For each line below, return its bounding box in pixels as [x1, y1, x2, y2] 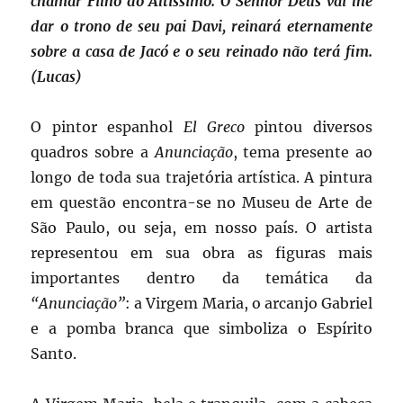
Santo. [31, 345, 77, 363]
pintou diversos [244, 118, 372, 137]
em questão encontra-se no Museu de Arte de [31, 193, 372, 212]
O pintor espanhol [31, 118, 184, 137]
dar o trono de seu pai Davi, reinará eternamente [31, 17, 372, 36]
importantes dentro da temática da [31, 269, 372, 288]
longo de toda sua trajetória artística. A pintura [31, 168, 372, 187]
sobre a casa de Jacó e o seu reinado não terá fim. [31, 42, 372, 61]
